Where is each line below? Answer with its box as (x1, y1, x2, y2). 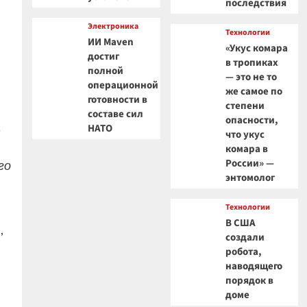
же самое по (225, 84, 283, 99)
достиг (87, 49, 119, 64)
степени (225, 99, 265, 113)
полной (87, 64, 123, 78)
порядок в (225, 273, 274, 288)
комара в (225, 142, 269, 156)
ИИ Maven (87, 35, 134, 49)
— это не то (225, 70, 278, 84)
